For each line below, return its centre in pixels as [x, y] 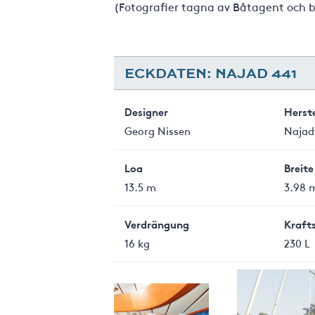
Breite [298, 168]
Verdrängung [157, 224]
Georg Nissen [157, 130]
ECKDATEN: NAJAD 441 [211, 73]
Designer [146, 111]
